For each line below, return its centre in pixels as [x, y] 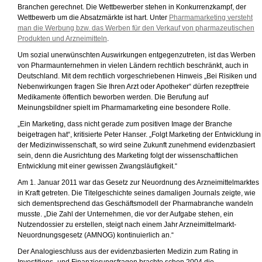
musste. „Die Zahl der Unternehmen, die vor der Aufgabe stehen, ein [125, 214]
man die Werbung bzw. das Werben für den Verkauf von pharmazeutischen [136, 28]
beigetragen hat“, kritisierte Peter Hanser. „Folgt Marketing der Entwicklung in [139, 135]
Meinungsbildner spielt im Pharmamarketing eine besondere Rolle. [124, 108]
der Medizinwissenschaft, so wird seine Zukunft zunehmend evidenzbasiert [136, 145]
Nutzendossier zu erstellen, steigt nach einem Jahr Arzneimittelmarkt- [127, 225]
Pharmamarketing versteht [211, 18]
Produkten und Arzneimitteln [62, 39]
